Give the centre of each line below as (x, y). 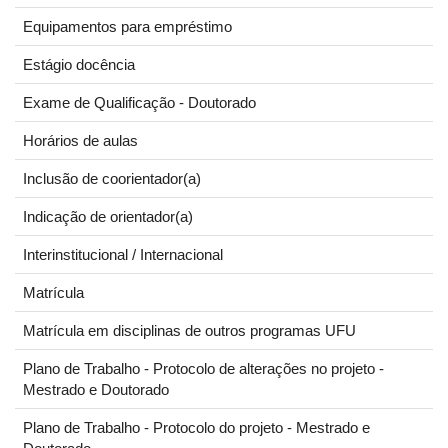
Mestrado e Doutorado (96, 389)
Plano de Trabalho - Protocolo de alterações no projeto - (203, 368)
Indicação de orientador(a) (108, 216)
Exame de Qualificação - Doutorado (139, 102)
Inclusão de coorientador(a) (112, 178)
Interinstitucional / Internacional (123, 254)
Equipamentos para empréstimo (127, 26)
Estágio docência (79, 64)
